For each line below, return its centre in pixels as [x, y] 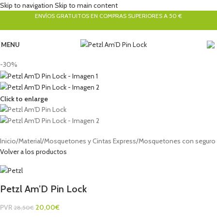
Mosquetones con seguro [177, 141]
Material [30, 141]
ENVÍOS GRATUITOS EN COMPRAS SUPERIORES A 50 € [108, 15]
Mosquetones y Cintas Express [90, 141]
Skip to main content [86, 5]
